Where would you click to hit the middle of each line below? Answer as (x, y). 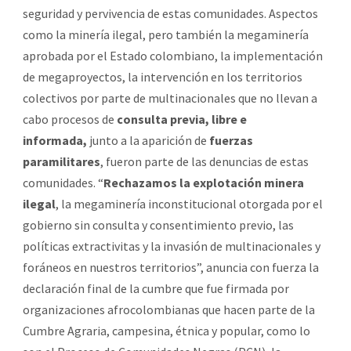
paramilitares (62, 161)
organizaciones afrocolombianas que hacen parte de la (169, 309)
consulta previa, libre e (182, 119)
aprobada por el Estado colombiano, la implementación (173, 55)
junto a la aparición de (148, 140)
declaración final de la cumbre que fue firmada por (156, 288)
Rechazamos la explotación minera (204, 182)
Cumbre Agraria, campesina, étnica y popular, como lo (166, 330)
